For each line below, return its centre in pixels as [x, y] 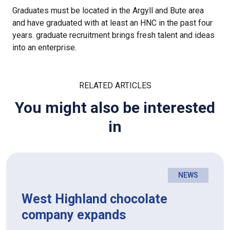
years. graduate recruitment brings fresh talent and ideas [113, 35]
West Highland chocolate [94, 199]
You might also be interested [115, 108]
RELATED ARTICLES [115, 86]
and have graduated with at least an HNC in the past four [112, 23]
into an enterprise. [44, 48]
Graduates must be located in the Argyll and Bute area [108, 11]
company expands [74, 215]
